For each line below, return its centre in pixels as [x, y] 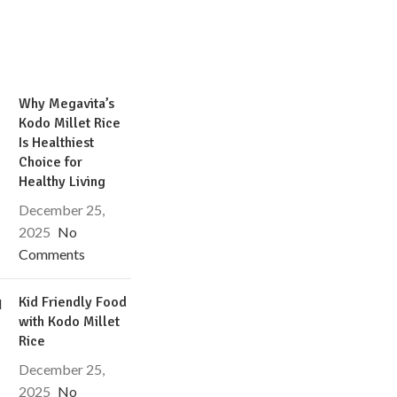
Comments [52, 254]
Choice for [51, 162]
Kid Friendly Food [73, 302]
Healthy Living [62, 182]
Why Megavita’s [67, 104]
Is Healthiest [57, 143]
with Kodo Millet [70, 322]
